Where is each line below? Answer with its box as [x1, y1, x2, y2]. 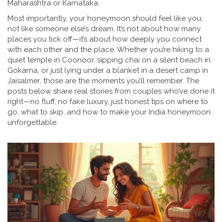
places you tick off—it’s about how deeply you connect [7, 35, 202, 44]
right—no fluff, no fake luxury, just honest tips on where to [7, 97, 208, 106]
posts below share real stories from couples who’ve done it [7, 87, 215, 96]
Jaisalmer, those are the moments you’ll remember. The [7, 76, 199, 85]
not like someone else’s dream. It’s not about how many [7, 24, 201, 33]
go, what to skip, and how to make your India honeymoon [7, 108, 211, 116]
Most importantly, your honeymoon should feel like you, [7, 14, 203, 23]
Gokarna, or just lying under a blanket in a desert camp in [7, 66, 208, 75]
